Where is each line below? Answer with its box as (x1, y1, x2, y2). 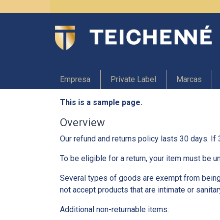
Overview (60, 116, 105, 129)
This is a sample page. (60, 97, 142, 107)
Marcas (176, 74, 202, 84)
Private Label (110, 74, 156, 84)
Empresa (60, 74, 90, 84)
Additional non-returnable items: (60, 204, 169, 214)
